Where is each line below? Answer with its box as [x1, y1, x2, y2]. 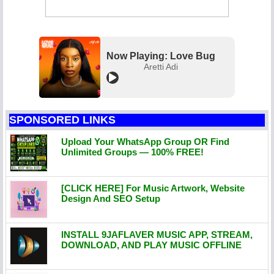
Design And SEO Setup [61, 193, 160, 204]
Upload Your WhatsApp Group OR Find [61, 136, 229, 147]
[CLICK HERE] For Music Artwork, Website [61, 182, 245, 193]
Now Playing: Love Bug [106, 50, 215, 61]
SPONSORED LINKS [9, 113, 116, 126]
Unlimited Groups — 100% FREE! [61, 146, 204, 157]
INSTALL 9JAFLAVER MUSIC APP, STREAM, [61, 229, 253, 240]
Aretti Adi [144, 61, 178, 72]
